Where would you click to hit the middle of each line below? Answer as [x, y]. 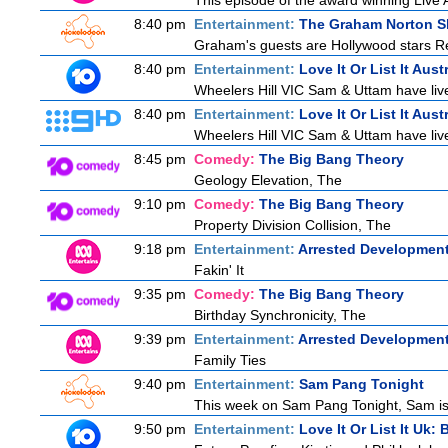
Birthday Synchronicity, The [280, 315]
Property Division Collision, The [292, 225]
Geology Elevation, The [268, 180]
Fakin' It [219, 270]
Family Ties [230, 360]
